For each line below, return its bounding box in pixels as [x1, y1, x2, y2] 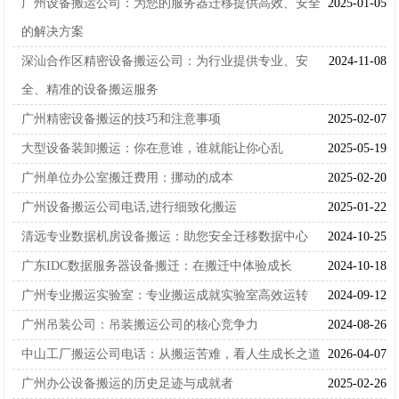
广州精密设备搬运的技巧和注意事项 [21, 112, 222, 126]
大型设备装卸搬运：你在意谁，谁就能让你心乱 [21, 142, 284, 156]
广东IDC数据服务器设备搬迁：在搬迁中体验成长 [21, 259, 293, 273]
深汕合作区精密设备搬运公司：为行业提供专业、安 [21, 54, 309, 69]
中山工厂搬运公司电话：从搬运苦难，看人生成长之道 [21, 347, 322, 362]
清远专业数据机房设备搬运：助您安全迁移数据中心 [21, 230, 309, 244]
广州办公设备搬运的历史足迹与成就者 [21, 377, 234, 391]
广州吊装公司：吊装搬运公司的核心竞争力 [21, 318, 259, 332]
